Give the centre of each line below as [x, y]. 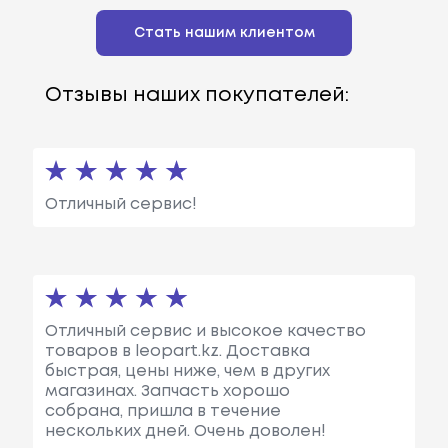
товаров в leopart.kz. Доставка [177, 351]
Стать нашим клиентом [224, 32]
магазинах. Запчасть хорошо [167, 391]
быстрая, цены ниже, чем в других [187, 371]
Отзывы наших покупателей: [196, 95]
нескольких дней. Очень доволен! [185, 431]
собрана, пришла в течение [162, 411]
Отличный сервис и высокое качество [205, 331]
